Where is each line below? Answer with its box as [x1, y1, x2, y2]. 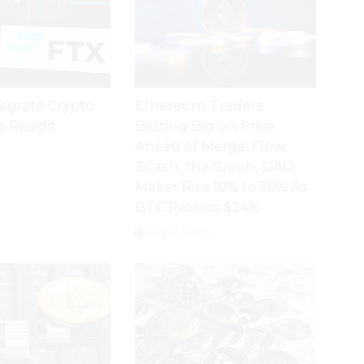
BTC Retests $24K [134, 199, 258, 216]
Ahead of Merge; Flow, [134, 138, 288, 155]
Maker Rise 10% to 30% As [134, 179, 308, 196]
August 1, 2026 [144, 227, 210, 239]
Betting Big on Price [134, 118, 274, 135]
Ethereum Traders [134, 97, 263, 115]
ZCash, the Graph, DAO [134, 158, 294, 175]
